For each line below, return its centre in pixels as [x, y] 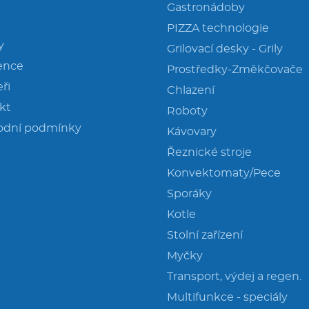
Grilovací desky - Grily [225, 49]
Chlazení [191, 90]
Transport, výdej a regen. [234, 277]
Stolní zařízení [205, 235]
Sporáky [189, 194]
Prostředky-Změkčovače [235, 70]
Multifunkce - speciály [227, 297]
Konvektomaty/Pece [224, 173]
